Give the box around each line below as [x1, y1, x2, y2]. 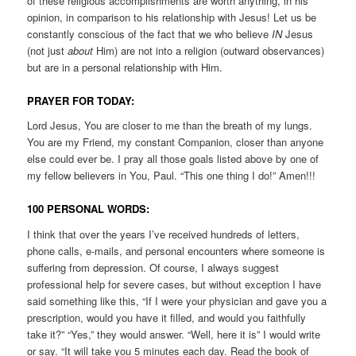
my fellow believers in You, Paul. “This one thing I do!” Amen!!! [27, 168, 316, 184]
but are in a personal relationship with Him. [27, 59, 223, 75]
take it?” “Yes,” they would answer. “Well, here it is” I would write [27, 326, 321, 342]
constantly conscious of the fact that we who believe [27, 25, 273, 41]
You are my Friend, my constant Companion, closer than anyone [27, 134, 324, 150]
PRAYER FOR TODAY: [27, 92, 135, 108]
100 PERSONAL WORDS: [27, 201, 150, 217]
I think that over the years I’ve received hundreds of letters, [27, 226, 300, 242]
